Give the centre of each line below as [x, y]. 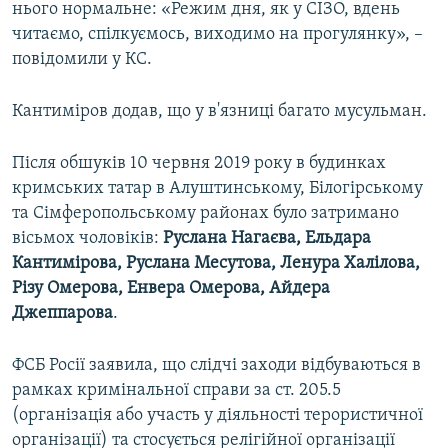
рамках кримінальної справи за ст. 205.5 [176, 391]
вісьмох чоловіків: [87, 239]
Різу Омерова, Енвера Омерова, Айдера [171, 289]
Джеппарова [62, 314]
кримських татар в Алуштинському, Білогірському [217, 189]
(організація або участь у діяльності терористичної [217, 416]
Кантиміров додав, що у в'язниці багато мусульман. [219, 112]
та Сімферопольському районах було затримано [205, 214]
